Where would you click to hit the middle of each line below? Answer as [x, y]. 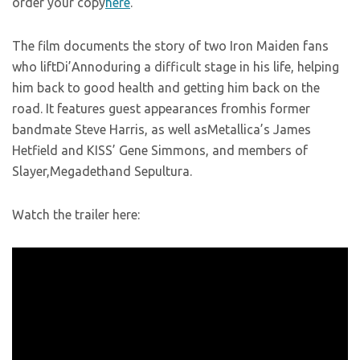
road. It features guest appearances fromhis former [161, 108]
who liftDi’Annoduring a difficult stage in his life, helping [176, 67]
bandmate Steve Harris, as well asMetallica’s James [162, 129]
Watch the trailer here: [76, 215]
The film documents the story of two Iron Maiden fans [170, 46]
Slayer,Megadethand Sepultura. [102, 171]
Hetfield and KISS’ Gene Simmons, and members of [160, 150]
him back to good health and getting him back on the [166, 88]
